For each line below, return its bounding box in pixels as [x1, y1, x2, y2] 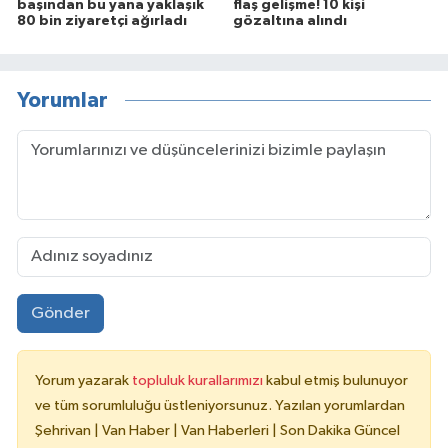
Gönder [30, 305, 90, 323]
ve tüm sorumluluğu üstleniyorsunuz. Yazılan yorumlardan [35, 398, 405, 414]
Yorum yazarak [35, 373, 132, 389]
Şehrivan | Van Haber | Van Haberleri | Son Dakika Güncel [35, 423, 400, 439]
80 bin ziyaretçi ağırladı [17, 13, 187, 28]
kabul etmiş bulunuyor [266, 373, 408, 389]
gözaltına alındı [232, 13, 347, 28]
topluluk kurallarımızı [132, 373, 266, 389]
